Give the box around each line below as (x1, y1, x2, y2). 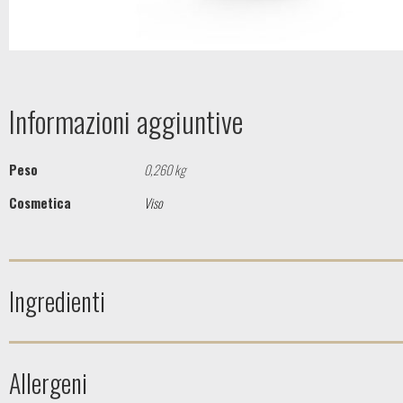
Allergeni (9, 363, 87, 401)
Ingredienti (9, 282, 105, 319)
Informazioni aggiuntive (9, 100, 243, 143)
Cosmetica (9, 193, 71, 213)
